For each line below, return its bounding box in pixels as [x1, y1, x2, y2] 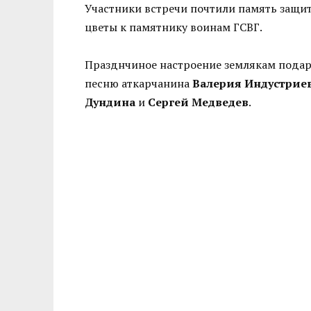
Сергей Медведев [148, 94, 249, 110]
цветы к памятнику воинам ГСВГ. [85, 19, 262, 35]
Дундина [85, 94, 135, 110]
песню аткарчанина [85, 75, 192, 91]
